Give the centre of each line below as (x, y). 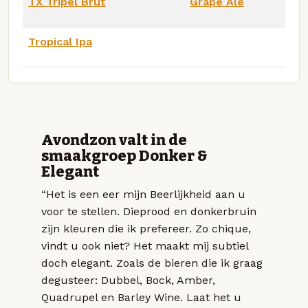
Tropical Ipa (60, 41)
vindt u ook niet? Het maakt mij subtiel (145, 245)
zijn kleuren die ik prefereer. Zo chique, (146, 228)
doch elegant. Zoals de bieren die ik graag (152, 263)
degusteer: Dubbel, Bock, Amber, (128, 280)
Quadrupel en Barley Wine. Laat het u (141, 297)
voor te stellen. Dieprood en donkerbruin (149, 211)
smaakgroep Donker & (124, 156)
